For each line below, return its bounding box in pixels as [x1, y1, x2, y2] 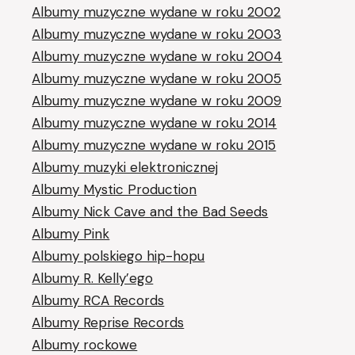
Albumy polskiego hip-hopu [32, 246, 205, 265]
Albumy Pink [32, 224, 110, 242]
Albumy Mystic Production [32, 180, 197, 198]
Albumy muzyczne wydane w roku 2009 [32, 91, 282, 109]
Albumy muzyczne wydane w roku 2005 [32, 69, 282, 87]
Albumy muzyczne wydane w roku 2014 [32, 113, 277, 132]
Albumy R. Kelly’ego [32, 269, 154, 287]
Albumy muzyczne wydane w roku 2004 [32, 47, 283, 65]
